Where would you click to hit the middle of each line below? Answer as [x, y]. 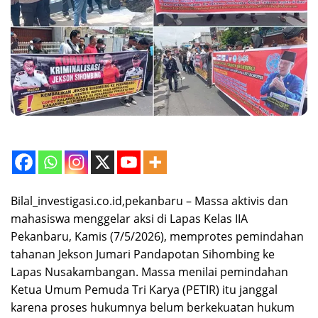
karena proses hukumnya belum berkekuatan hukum [153, 308]
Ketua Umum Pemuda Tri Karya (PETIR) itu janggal [144, 290]
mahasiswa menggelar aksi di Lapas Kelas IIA [129, 219]
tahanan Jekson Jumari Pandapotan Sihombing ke [143, 254]
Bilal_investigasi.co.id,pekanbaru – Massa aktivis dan [149, 201]
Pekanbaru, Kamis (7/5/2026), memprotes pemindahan [157, 237]
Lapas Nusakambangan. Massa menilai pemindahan [149, 272]
